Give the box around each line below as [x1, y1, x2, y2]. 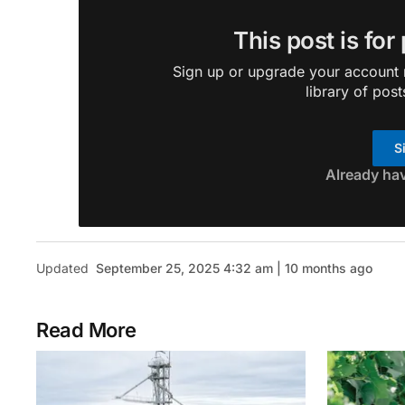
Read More [36, 318, 137, 342]
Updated [36, 260, 89, 276]
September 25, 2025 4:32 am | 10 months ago [96, 260, 372, 276]
